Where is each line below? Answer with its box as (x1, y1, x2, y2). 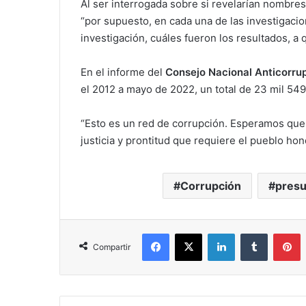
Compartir (93, 242, 130, 253)
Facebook (169, 227, 210, 239)
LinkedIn (234, 227, 270, 239)
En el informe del (81, 66, 165, 79)
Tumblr (267, 227, 296, 239)
